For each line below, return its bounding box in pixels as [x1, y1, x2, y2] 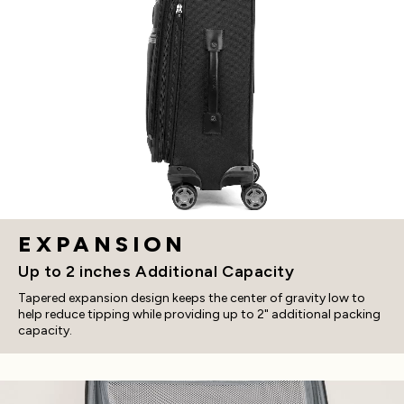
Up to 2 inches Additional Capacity [18, 262, 295, 282]
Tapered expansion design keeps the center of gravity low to [18, 290, 365, 307]
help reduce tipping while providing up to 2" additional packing [18, 307, 381, 323]
